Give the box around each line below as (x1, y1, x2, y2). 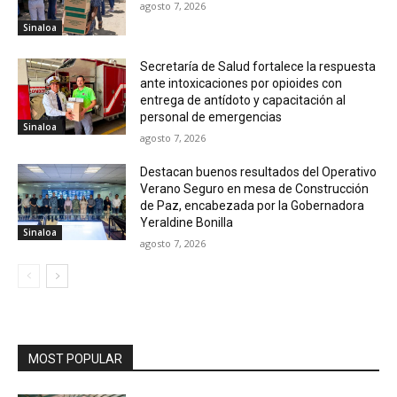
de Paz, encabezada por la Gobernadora (140, 198, 365, 214)
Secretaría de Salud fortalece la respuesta (140, 59, 377, 74)
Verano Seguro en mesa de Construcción (140, 182, 370, 197)
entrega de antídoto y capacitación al (140, 93, 346, 108)
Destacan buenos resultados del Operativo (140, 165, 378, 180)
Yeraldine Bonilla (140, 215, 234, 230)
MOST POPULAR (28, 352, 122, 367)
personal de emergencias (140, 110, 283, 125)
